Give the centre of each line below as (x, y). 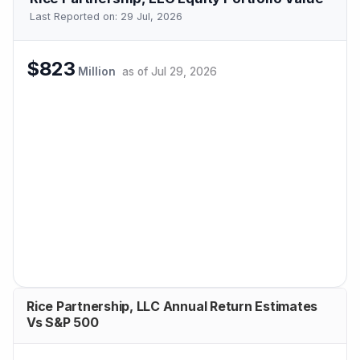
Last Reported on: (75, 16)
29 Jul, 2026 (151, 16)
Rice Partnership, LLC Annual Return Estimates (172, 307)
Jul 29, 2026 (184, 72)
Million (97, 72)
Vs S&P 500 (63, 323)
